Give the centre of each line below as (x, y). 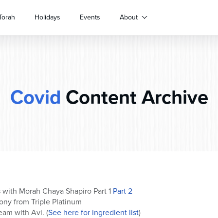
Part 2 (123, 191)
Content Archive (134, 97)
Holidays (47, 17)
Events (90, 17)
